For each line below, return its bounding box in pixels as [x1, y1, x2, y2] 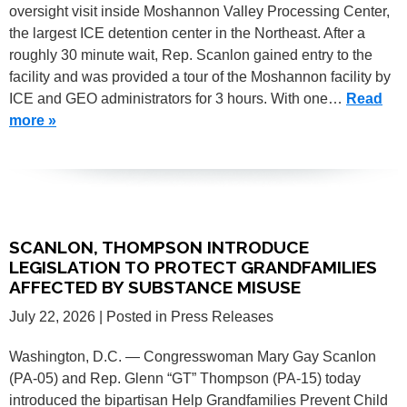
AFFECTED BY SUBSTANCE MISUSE [9, 277, 301, 298]
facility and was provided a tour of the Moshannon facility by [9, 69, 391, 85]
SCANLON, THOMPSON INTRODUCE [9, 237, 309, 258]
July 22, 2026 [9, 308, 95, 324]
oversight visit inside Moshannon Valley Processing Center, [9, 4, 390, 20]
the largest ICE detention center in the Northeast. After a [9, 25, 365, 42]
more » [9, 113, 56, 129]
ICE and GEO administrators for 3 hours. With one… [9, 91, 346, 107]
